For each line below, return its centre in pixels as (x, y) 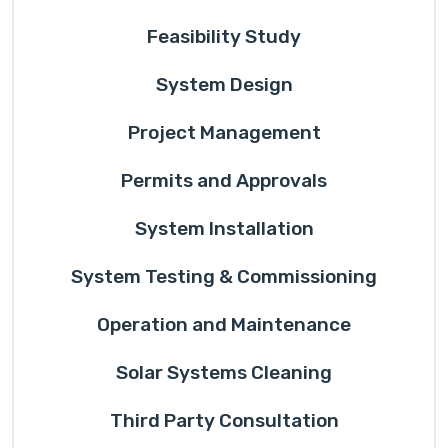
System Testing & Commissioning (224, 276)
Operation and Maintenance (224, 324)
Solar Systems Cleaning (224, 372)
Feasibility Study (224, 36)
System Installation (224, 228)
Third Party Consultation (224, 420)
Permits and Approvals (224, 180)
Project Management (224, 132)
